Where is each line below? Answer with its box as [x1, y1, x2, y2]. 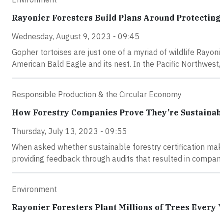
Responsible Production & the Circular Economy [12, 89, 182, 99]
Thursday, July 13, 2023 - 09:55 [12, 126, 127, 136]
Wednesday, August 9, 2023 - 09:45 [12, 31, 139, 41]
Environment [12, 184, 57, 194]
